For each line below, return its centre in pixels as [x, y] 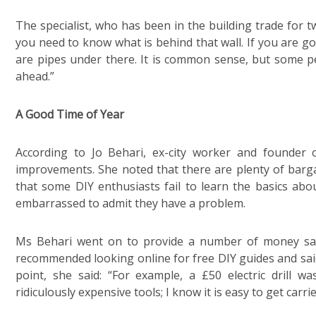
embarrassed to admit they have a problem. [130, 203]
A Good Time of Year [71, 114]
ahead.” [35, 76]
